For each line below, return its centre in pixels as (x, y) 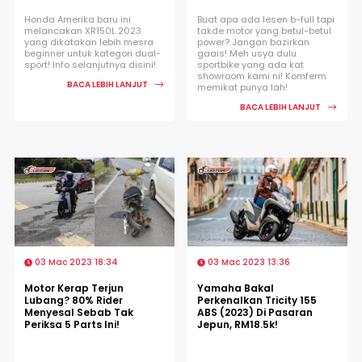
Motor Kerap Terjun (74, 288)
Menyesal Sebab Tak (79, 312)
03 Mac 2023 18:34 (75, 262)
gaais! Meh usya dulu (247, 53)
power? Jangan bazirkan (253, 42)
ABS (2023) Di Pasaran (255, 312)
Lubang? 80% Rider (74, 300)
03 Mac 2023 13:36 (248, 262)
